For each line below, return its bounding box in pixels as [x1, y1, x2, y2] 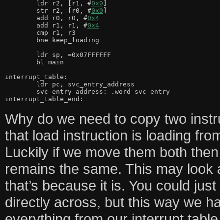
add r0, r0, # [36, 14, 87, 22]
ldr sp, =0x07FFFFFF [4, 51, 36, 58]
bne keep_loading [4, 36, 36, 44]
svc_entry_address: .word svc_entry [4, 87, 36, 95]
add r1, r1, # [36, 21, 87, 29]
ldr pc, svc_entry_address [4, 80, 36, 88]
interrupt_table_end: [4, 95, 83, 103]
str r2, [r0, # [36, 6, 91, 14]
